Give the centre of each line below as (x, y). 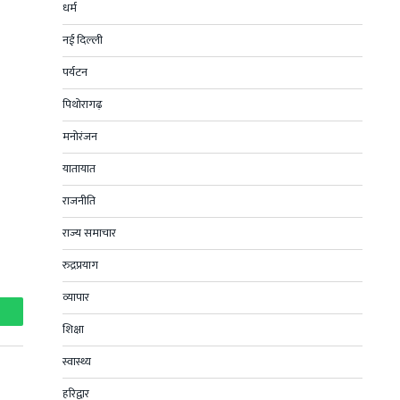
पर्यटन (75, 72)
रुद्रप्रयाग (80, 265)
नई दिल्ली (83, 40)
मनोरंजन (80, 137)
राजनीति (79, 201)
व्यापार (76, 297)
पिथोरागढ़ (83, 104)
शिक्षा (73, 329)
